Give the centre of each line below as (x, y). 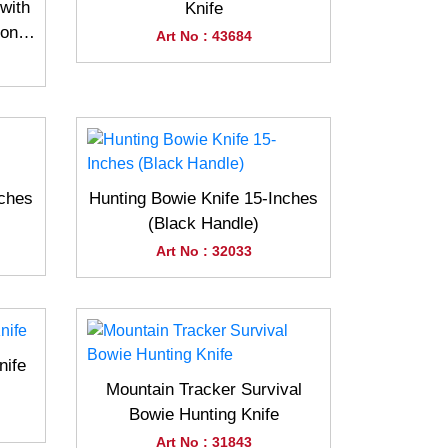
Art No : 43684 (203, 36)
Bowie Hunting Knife (203, 415)
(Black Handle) (203, 224)
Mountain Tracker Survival (203, 390)
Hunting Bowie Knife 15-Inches (203, 199)
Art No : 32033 (203, 251)
